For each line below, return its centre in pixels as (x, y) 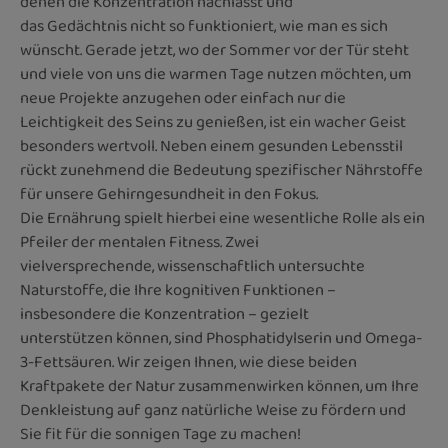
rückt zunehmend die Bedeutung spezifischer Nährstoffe (221, 170)
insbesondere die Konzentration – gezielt (164, 314)
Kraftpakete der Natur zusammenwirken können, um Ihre (219, 386)
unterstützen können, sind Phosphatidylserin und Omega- (221, 338)
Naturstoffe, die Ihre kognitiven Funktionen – (178, 290)
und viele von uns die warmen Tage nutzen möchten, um (216, 74)
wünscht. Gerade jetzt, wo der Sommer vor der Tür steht (214, 50)
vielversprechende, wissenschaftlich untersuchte (192, 266)
